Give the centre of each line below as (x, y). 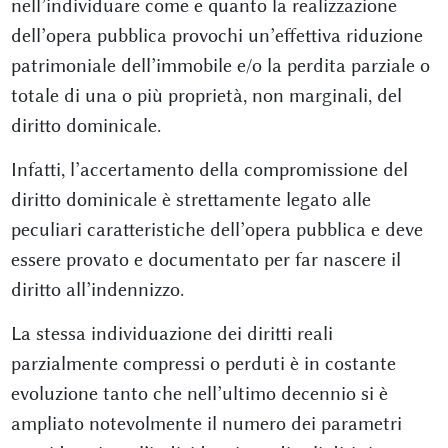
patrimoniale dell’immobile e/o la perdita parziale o (220, 65)
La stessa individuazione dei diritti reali (171, 333)
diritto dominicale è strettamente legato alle (190, 199)
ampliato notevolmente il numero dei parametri (206, 423)
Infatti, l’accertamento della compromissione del (209, 169)
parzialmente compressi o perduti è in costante (203, 363)
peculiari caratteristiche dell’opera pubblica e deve (216, 229)
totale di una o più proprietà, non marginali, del (206, 95)
